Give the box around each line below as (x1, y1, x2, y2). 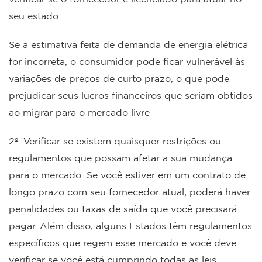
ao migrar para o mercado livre (9, 106, 153, 118)
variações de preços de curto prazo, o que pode (9, 73, 229, 84)
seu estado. (9, 10, 64, 21)
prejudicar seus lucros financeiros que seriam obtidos (9, 89, 253, 101)
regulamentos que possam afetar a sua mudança (9, 152, 232, 163)
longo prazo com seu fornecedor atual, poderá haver (9, 186, 250, 197)
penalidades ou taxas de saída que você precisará (9, 203, 237, 214)
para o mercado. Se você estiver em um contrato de (9, 169, 246, 180)
